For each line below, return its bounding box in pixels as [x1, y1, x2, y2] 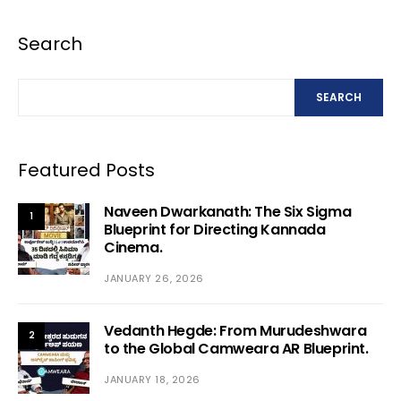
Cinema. [104, 236, 163, 258]
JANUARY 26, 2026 [104, 270, 204, 286]
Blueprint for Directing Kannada [104, 218, 326, 240]
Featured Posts [18, 157, 155, 183]
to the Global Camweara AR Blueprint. [104, 337, 369, 359]
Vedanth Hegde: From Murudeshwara [104, 320, 367, 341]
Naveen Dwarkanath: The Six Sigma [104, 200, 352, 222]
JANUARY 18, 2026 [104, 371, 200, 387]
